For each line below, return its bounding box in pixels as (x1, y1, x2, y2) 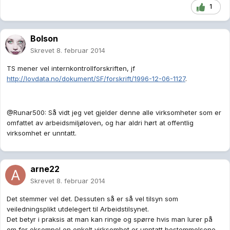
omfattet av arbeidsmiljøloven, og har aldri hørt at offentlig (7, 119, 194, 127)
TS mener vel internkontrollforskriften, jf (7, 64, 135, 73)
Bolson (30, 33, 58, 44)
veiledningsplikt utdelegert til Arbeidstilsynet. (7, 205, 149, 214)
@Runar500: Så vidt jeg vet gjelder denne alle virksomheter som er (7, 108, 221, 117)
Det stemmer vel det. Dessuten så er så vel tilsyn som (7, 195, 178, 203)
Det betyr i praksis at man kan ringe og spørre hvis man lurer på (7, 215, 213, 224)
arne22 (30, 164, 60, 175)
